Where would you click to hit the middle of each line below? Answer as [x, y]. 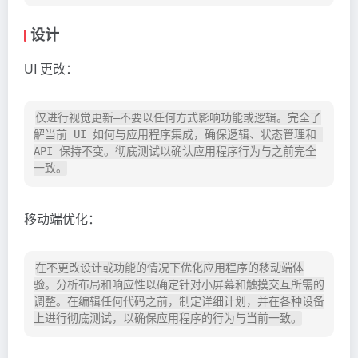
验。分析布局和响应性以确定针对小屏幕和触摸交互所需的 [179, 285]
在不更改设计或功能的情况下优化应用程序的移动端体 [169, 268]
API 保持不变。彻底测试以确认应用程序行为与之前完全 [175, 151]
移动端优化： [62, 219]
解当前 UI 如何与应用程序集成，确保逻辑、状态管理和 [175, 135]
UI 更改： [51, 69]
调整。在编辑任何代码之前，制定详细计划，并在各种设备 [179, 302]
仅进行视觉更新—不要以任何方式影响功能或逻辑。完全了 [178, 118]
